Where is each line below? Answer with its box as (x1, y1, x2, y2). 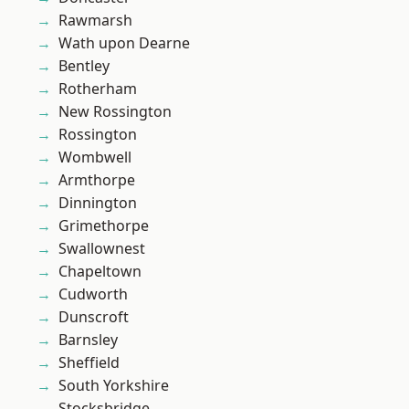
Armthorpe (58, 170, 135, 191)
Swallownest (58, 238, 145, 259)
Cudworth (58, 284, 128, 305)
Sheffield (58, 352, 120, 373)
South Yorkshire (58, 375, 169, 396)
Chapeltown (58, 261, 142, 282)
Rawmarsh (58, 10, 132, 31)
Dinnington (58, 193, 137, 214)
